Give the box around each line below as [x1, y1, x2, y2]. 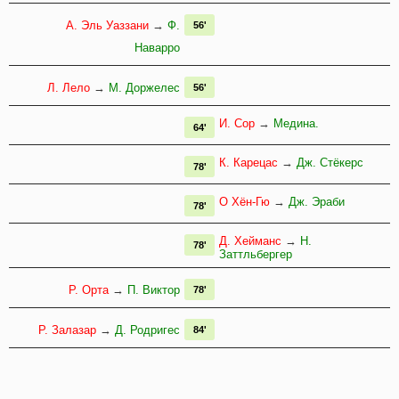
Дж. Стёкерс [297, 156, 363, 170]
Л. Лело [47, 81, 90, 95]
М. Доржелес [109, 81, 180, 95]
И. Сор [219, 117, 255, 131]
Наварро [134, 41, 180, 55]
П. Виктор [127, 283, 180, 297]
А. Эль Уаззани [66, 19, 149, 33]
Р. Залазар [38, 323, 96, 338]
